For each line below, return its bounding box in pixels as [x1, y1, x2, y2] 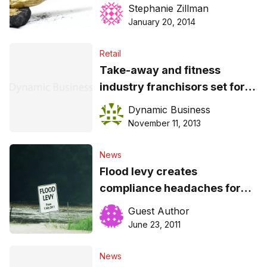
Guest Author [128, 205, 190, 218]
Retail [99, 48, 121, 59]
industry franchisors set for [99, 80, 245, 94]
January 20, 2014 [128, 17, 195, 27]
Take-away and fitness [99, 64, 221, 77]
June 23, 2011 [128, 219, 181, 230]
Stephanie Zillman [128, 2, 209, 15]
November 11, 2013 [128, 118, 201, 129]
